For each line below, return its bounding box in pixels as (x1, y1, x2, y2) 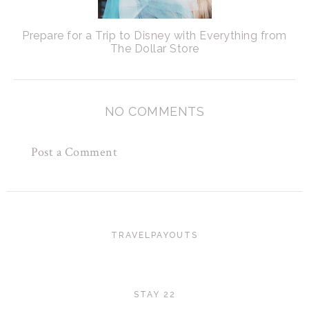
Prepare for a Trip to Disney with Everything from (22, 29, 287, 43)
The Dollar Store (110, 42, 199, 56)
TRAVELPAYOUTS (111, 230, 198, 240)
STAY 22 (133, 289, 176, 299)
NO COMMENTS (104, 104, 205, 119)
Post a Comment (31, 144, 117, 161)
